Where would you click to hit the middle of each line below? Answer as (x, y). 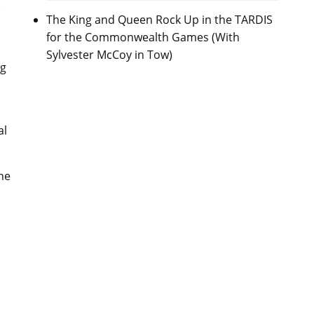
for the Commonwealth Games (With (143, 37)
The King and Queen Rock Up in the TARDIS (159, 20)
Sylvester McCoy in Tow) (109, 55)
